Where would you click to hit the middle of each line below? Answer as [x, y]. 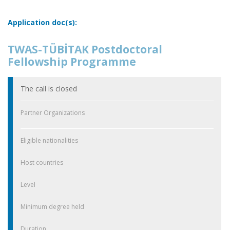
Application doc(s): [42, 23]
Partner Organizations [53, 112]
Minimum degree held [52, 206]
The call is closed [49, 88]
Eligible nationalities [49, 140]
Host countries [42, 162]
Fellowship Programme [72, 62]
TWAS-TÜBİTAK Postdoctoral [85, 50]
